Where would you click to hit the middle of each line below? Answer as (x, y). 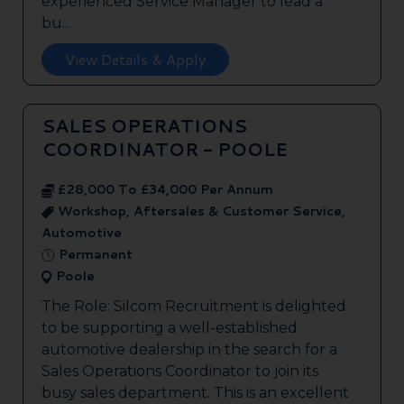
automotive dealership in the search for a (189, 350)
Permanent (94, 255)
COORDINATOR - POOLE (165, 149)
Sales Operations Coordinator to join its (180, 372)
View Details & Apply (135, 60)
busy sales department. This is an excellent (195, 393)
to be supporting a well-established (170, 328)
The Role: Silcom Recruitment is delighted (194, 307)
